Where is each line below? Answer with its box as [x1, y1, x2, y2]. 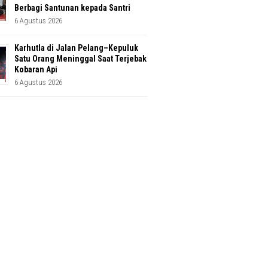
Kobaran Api [14, 65, 57, 75]
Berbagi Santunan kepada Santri [14, 3, 130, 13]
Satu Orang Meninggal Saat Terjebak [14, 54, 147, 64]
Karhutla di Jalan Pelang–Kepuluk [14, 43, 138, 53]
